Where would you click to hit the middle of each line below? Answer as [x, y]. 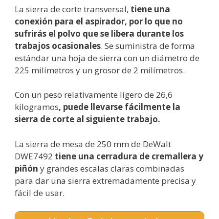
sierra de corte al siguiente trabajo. [88, 119]
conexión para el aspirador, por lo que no [99, 21]
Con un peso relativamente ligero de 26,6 [94, 95]
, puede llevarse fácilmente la [120, 107]
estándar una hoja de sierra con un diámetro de [107, 58]
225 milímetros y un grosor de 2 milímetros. [100, 70]
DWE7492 [35, 156]
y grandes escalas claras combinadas [111, 168]
